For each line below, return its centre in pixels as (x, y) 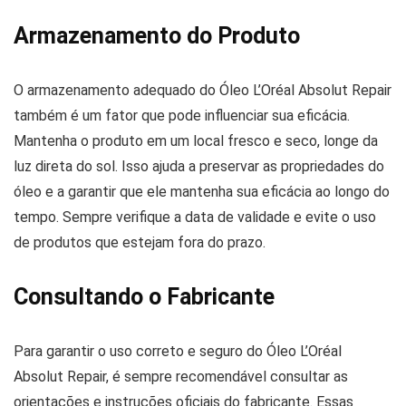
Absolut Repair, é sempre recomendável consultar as (181, 377)
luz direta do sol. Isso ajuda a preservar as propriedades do (199, 166)
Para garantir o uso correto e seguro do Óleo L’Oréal (178, 351)
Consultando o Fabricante (144, 297)
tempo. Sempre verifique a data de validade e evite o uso (195, 217)
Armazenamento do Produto (157, 36)
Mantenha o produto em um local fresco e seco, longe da (196, 141)
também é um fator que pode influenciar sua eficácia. (182, 116)
